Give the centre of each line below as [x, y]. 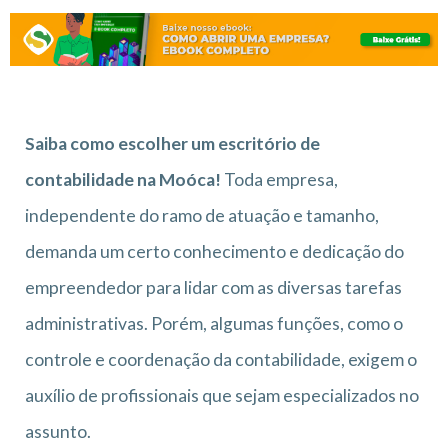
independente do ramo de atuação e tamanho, [202, 215]
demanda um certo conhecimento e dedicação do [214, 251]
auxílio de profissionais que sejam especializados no [222, 395]
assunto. [58, 431]
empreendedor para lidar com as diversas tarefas [213, 287]
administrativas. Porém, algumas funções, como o [214, 323]
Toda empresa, [279, 179]
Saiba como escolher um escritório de [172, 143]
